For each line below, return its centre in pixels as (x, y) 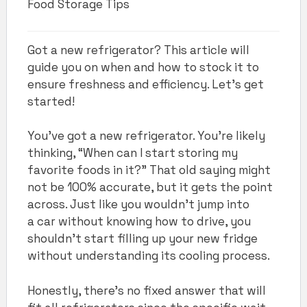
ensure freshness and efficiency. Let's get (146, 84)
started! (51, 101)
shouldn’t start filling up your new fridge (143, 238)
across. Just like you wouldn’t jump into (138, 204)
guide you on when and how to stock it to (143, 67)
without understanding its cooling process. (150, 256)
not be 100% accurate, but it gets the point (150, 187)
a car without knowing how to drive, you (139, 221)
